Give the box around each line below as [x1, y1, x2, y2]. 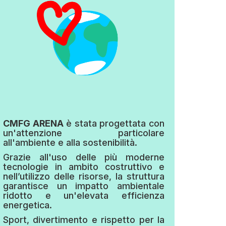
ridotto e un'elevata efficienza [3, 190, 164, 201]
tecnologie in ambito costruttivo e [3, 161, 164, 172]
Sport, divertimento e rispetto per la [3, 214, 164, 225]
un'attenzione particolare [3, 127, 164, 138]
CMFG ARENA [3, 118, 64, 129]
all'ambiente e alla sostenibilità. [3, 137, 137, 148]
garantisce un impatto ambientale [3, 180, 164, 191]
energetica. [3, 199, 52, 210]
